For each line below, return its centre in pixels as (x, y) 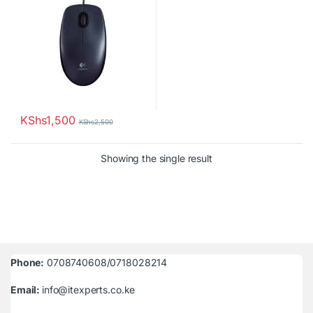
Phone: (28, 262)
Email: (27, 289)
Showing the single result (156, 158)
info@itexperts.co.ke (89, 289)
